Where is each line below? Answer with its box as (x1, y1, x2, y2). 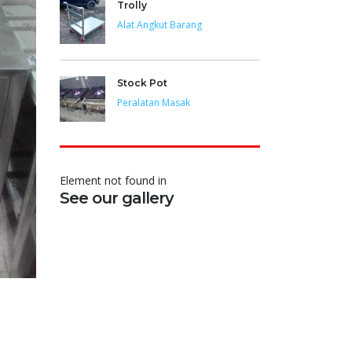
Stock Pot (117, 76, 167, 89)
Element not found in (60, 172, 167, 188)
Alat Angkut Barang (117, 17, 202, 31)
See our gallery (60, 188, 174, 207)
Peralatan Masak (117, 95, 190, 109)
